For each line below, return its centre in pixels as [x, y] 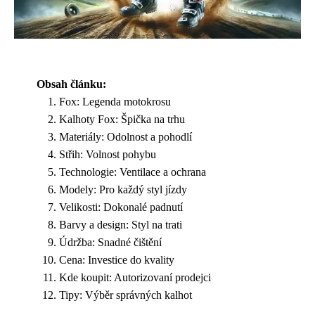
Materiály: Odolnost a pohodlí [126, 136]
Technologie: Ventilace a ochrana [133, 172]
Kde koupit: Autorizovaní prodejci [135, 277]
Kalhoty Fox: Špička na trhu [122, 119]
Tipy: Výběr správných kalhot [126, 295]
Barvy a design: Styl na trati [121, 224]
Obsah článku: [71, 84]
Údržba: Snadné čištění [110, 242]
